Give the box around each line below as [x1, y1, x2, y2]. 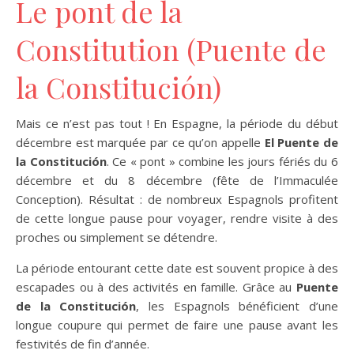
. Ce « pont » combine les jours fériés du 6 [106, 153, 339, 169]
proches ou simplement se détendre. [16, 229, 217, 245]
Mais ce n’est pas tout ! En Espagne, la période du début [16, 115, 338, 131]
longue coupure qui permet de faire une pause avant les [16, 317, 338, 333]
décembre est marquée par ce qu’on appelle [16, 134, 265, 150]
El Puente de [264, 134, 339, 150]
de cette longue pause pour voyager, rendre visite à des [16, 210, 338, 226]
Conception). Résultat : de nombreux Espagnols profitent [16, 191, 338, 207]
